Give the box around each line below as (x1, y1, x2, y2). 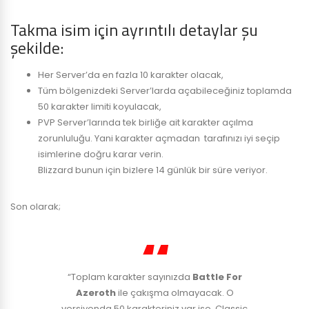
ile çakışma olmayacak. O (115, 286, 234, 299)
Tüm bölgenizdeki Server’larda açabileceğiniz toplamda (38, 83, 292, 97)
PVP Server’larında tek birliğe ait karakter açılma (38, 115, 253, 129)
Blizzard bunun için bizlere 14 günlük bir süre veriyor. (38, 163, 270, 177)
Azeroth (75, 286, 116, 299)
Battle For (192, 270, 242, 283)
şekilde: (10, 34, 63, 60)
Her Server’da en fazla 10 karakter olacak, (38, 68, 226, 81)
